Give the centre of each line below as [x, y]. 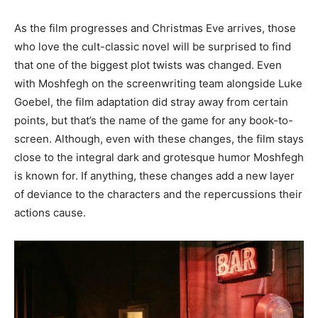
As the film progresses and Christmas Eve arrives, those [155, 28]
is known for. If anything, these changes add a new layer [154, 175]
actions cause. [50, 212]
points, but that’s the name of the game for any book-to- [154, 120]
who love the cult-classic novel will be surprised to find [153, 46]
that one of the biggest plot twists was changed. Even [148, 65]
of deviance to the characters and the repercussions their [158, 194]
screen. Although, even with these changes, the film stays [159, 138]
